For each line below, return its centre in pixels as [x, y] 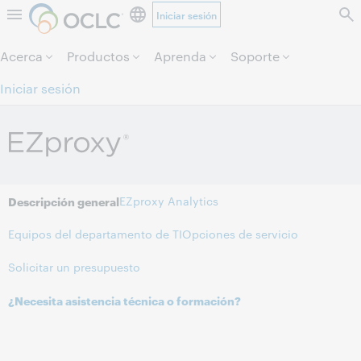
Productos [98, 56]
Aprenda [180, 56]
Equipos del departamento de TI [95, 234]
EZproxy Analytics [169, 201]
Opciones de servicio [240, 234]
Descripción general [64, 201]
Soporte [255, 56]
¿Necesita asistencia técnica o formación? [124, 301]
